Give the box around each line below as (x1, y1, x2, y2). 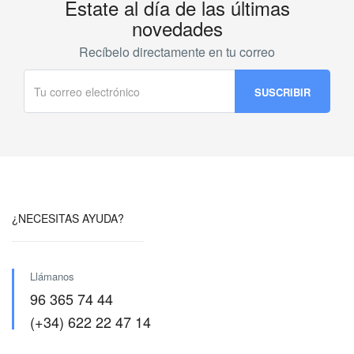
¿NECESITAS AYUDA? (12, 210, 124, 226)
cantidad (11, 28, 53, 43)
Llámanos (30, 269, 74, 284)
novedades (131, 14, 223, 42)
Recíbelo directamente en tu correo (79, 43, 275, 61)
